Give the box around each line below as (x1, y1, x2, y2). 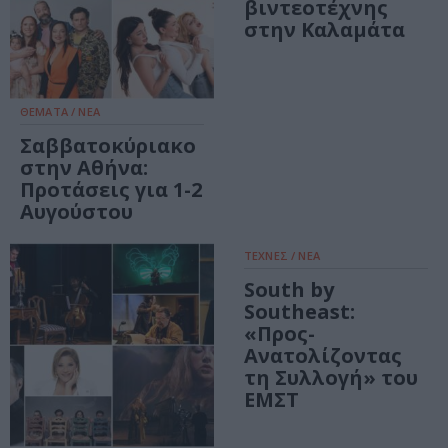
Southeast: (244, 298, 355, 326)
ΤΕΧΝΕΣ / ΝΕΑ (244, 248, 320, 264)
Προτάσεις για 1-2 (20, 176, 202, 204)
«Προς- (244, 320, 315, 348)
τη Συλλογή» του (244, 364, 418, 392)
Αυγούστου (20, 198, 133, 226)
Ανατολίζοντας (244, 342, 402, 370)
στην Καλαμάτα (244, 16, 405, 44)
